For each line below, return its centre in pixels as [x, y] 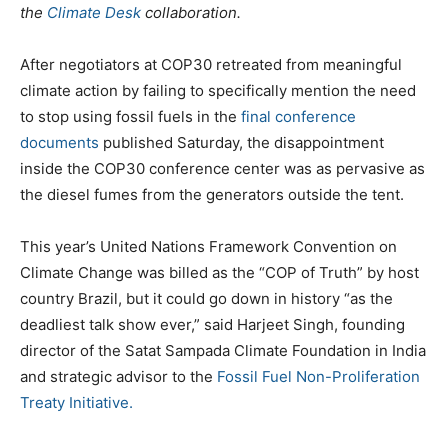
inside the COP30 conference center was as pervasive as [222, 168]
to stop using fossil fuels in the [130, 116]
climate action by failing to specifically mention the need [218, 90]
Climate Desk [94, 12]
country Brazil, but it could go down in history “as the [206, 298]
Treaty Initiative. [76, 402]
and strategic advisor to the [118, 376]
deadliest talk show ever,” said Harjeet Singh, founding [212, 324]
